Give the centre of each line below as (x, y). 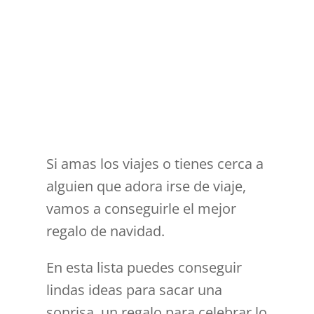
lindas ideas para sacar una (135, 290)
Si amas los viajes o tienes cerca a (155, 164)
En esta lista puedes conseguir (144, 268)
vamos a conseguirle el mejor (142, 209)
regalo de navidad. (106, 231)
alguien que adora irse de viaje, (146, 186)
